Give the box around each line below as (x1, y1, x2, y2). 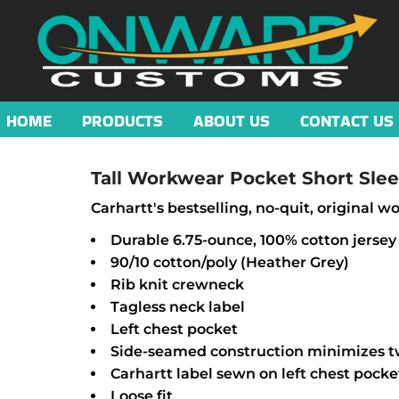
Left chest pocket (110, 321, 238, 338)
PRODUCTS (81, 109, 163, 132)
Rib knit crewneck (110, 276, 244, 293)
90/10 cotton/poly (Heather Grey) (110, 254, 349, 271)
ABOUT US (192, 109, 270, 132)
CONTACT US (299, 109, 394, 132)
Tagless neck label (110, 298, 245, 315)
